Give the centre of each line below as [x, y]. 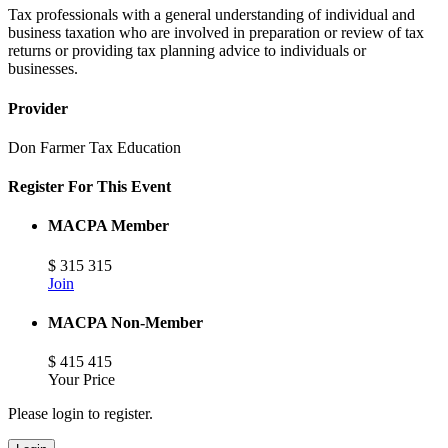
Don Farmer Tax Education [94, 147]
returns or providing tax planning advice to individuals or [187, 51]
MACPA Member [108, 226]
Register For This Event [89, 187]
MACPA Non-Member [125, 322]
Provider [38, 108]
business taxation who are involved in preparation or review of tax [216, 33]
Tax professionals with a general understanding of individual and [211, 15]
